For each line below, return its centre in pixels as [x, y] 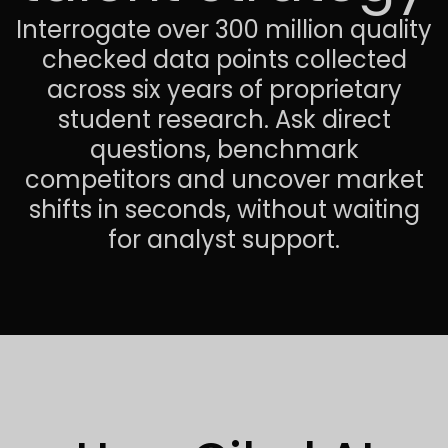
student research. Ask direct [224, 119]
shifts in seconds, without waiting [224, 209]
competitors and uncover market [224, 179]
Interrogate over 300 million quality [224, 29]
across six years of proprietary [224, 89]
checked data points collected [224, 59]
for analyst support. [224, 239]
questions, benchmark [224, 149]
